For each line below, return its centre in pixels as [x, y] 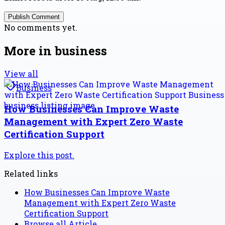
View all [21, 74]
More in [29, 50]
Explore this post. [39, 155]
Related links [31, 173]
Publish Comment [34, 17]
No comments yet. [41, 27]
